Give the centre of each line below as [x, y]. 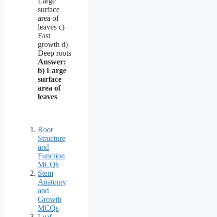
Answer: [52, 62]
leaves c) [51, 27]
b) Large [52, 70]
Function [51, 155]
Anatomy [52, 182]
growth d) [53, 44]
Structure [52, 138]
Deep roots [54, 53]
